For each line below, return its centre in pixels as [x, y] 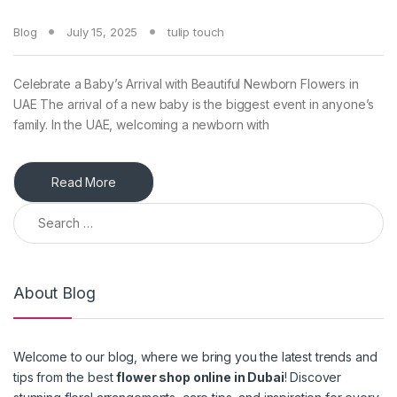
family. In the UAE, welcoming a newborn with [141, 125]
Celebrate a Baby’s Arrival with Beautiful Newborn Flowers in [186, 84]
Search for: [47, 210]
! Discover [313, 378]
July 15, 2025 [102, 32]
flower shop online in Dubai [200, 378]
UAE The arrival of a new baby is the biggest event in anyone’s [194, 105]
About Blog [54, 292]
